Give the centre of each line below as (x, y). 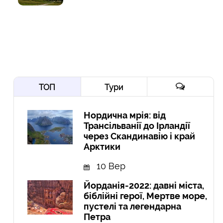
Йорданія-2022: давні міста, (144, 186)
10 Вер (111, 166)
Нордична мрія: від (125, 115)
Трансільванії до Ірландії (137, 126)
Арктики (102, 147)
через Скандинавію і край (140, 136)
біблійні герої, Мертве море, (146, 196)
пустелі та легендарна (133, 207)
